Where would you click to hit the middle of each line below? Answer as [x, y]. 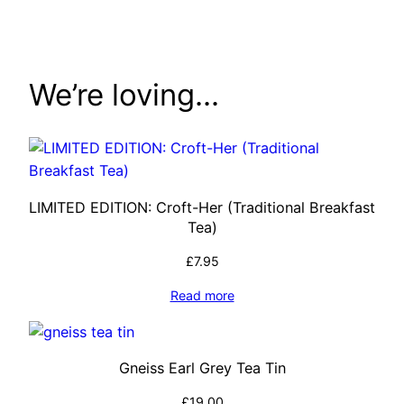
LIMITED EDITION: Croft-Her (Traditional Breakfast [202, 207]
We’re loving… [124, 94]
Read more [202, 295]
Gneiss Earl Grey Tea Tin [202, 368]
